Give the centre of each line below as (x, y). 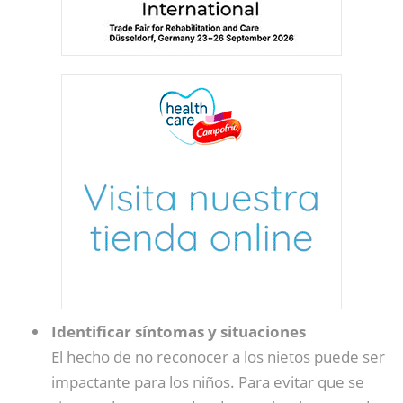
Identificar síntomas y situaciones (179, 331)
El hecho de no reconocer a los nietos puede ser (218, 357)
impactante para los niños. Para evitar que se (208, 382)
